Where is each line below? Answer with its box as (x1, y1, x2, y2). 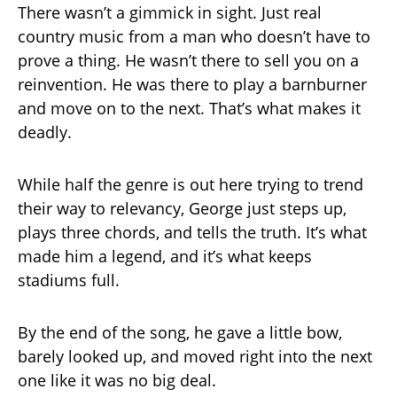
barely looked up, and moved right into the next (18, 346, 372, 367)
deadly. (18, 121, 72, 143)
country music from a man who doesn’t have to (18, 26, 370, 47)
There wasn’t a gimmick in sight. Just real (18, 2, 322, 23)
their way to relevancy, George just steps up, (18, 198, 346, 219)
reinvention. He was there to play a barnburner (18, 74, 367, 95)
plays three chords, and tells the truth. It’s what (18, 222, 367, 243)
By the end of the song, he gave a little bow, (18, 322, 342, 343)
